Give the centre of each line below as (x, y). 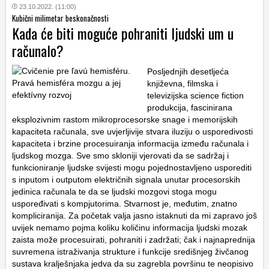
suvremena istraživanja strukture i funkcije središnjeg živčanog (130, 252)
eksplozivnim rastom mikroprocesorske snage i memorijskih (125, 120)
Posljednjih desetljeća (188, 72)
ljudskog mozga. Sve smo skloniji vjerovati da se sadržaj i (120, 156)
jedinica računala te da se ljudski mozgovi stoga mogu (114, 192)
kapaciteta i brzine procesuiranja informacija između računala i (130, 144)
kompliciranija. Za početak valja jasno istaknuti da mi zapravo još (134, 216)
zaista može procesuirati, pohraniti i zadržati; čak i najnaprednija (134, 240)
